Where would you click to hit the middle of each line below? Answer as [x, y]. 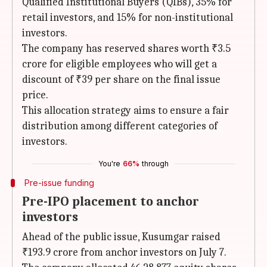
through [155, 164]
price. [35, 95]
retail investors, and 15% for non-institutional [128, 18]
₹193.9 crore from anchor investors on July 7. [124, 252]
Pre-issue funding [59, 183]
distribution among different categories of [120, 126]
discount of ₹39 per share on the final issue [121, 80]
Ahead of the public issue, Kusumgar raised [121, 237]
